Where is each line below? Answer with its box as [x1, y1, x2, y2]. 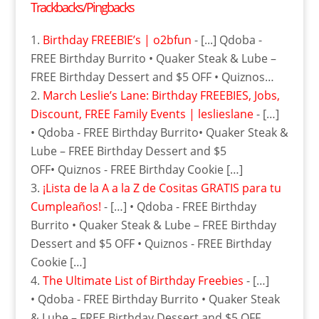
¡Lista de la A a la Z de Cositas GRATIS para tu [42, 179, 281, 196]
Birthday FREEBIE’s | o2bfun [42, 31, 192, 48]
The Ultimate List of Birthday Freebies [42, 272, 244, 288]
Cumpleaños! [30, 198, 101, 214]
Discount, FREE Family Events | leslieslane [30, 105, 253, 122]
